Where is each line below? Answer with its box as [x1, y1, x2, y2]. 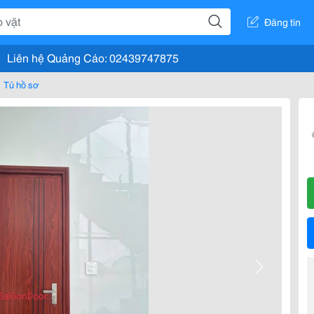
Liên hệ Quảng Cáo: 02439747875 [7, 49, 179, 65]
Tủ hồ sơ [4, 78, 39, 90]
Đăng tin [264, 14, 301, 29]
